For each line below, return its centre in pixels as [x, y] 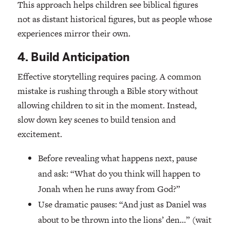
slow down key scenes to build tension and [96, 120]
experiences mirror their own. [74, 34]
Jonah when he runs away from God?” [109, 189]
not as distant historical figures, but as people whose [114, 19]
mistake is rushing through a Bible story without [108, 91]
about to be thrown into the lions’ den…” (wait [124, 220]
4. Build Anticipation [73, 57]
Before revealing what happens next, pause [117, 158]
